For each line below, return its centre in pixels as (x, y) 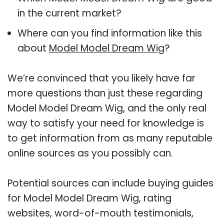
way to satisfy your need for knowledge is (106, 123)
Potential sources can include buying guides (110, 183)
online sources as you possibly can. (90, 153)
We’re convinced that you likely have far (101, 78)
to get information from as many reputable (110, 138)
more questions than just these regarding (105, 93)
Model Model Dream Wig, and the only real (107, 108)
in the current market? (69, 13)
